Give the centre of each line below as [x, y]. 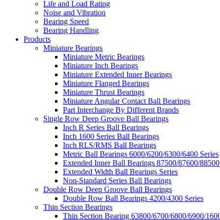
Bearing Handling [71, 30]
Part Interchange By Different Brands [121, 110]
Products [37, 39]
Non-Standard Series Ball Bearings [117, 180]
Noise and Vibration [74, 13]
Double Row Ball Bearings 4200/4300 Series [133, 198]
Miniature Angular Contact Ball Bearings [126, 101]
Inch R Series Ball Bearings [106, 127]
